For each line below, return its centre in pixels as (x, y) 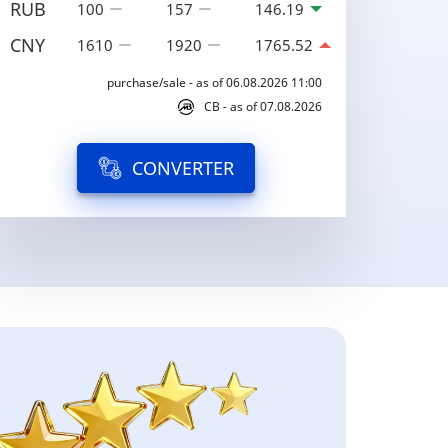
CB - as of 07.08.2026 (263, 106)
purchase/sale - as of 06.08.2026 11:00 (214, 82)
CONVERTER (183, 168)
